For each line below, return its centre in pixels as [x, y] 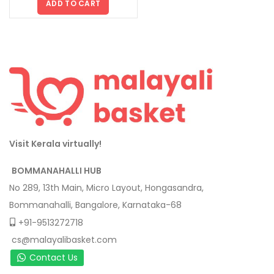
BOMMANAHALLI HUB [57, 170]
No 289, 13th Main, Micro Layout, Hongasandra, [106, 187]
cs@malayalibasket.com [64, 239]
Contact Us [54, 257]
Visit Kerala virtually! [55, 143]
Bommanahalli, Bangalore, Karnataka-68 [95, 205]
